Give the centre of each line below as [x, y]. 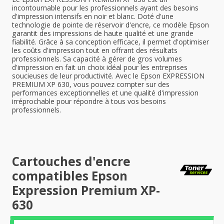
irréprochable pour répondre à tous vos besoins [89, 101]
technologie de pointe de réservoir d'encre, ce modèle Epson [110, 25]
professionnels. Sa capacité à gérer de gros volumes [97, 59]
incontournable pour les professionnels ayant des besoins [105, 8]
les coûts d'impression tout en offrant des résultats [95, 50]
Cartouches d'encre [71, 161]
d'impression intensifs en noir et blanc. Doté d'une [93, 16]
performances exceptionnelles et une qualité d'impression [105, 93]
